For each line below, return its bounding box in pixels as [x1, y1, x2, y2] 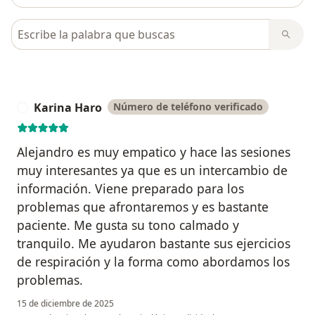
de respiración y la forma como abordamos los [17, 253, 290, 271]
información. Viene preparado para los [17, 180, 244, 198]
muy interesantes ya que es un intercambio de [17, 162, 288, 179]
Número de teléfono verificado [113, 100, 263, 114]
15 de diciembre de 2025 [17, 297, 114, 310]
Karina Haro [34, 100, 102, 116]
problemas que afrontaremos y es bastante [17, 198, 269, 216]
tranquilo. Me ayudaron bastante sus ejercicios [17, 235, 290, 252]
